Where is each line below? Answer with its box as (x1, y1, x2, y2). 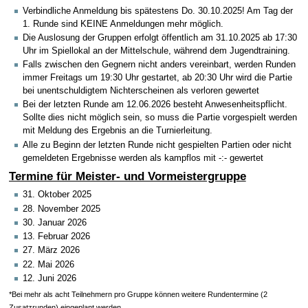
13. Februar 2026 (23, 232, 90, 242)
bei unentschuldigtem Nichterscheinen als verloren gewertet (23, 86, 259, 96)
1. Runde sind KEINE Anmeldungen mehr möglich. (23, 19, 223, 29)
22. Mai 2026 (23, 259, 74, 269)
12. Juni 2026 (23, 273, 76, 283)
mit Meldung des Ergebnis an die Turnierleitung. (23, 126, 212, 136)
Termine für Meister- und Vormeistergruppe (8, 168, 246, 183)
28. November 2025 (23, 203, 100, 214)
